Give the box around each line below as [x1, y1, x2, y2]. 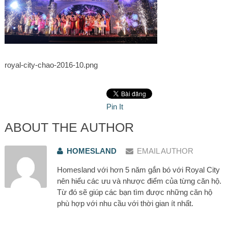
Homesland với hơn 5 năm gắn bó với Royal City [56, 165, 220, 174]
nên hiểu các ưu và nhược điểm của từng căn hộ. [56, 176, 221, 185]
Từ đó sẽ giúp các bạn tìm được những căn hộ [56, 187, 212, 196]
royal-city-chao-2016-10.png [4, 60, 98, 69]
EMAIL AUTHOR [136, 146, 193, 155]
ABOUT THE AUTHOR [4, 120, 134, 134]
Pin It [106, 102, 123, 111]
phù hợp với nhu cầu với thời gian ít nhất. [56, 198, 193, 208]
